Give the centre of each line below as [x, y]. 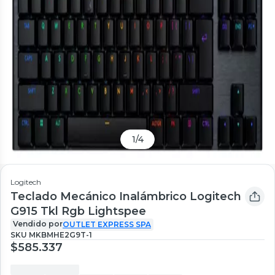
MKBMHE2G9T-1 [60, 234]
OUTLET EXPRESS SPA [107, 224]
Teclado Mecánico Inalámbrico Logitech [126, 196]
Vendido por [38, 223]
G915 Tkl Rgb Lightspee [78, 211]
